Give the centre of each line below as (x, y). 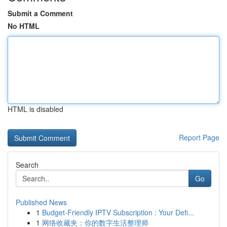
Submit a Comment (40, 13)
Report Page (199, 137)
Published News (41, 202)
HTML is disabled (35, 109)
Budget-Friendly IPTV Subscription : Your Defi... (118, 212)
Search (27, 165)
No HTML (24, 26)
